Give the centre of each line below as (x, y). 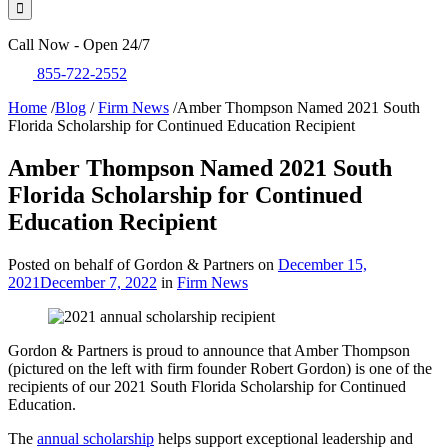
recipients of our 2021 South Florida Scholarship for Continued (207, 387)
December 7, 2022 (98, 283)
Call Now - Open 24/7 (79, 45)
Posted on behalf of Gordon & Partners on (143, 265)
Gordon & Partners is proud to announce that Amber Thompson (209, 351)
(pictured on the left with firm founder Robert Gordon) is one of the (220, 369)
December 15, (322, 265)
